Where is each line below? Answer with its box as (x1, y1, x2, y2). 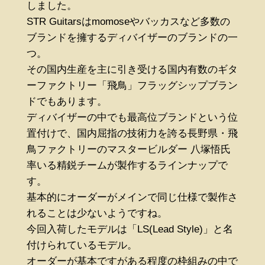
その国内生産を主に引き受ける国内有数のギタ (26, 63, 238, 75)
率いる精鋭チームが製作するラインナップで (26, 159, 228, 171)
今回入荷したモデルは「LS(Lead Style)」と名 (26, 223, 233, 235)
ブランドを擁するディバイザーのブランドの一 (26, 31, 238, 43)
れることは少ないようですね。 (26, 207, 167, 219)
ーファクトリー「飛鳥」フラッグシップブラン (26, 79, 238, 91)
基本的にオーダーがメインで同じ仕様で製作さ (26, 191, 238, 203)
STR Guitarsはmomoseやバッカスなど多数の (26, 15, 230, 27)
